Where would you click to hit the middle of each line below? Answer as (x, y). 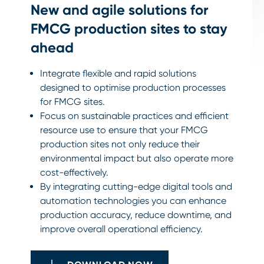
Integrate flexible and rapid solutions (118, 74)
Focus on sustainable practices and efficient (134, 116)
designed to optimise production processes (133, 88)
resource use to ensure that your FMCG (124, 130)
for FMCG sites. (72, 102)
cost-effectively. (74, 173)
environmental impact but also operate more (137, 159)
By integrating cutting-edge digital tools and (136, 187)
